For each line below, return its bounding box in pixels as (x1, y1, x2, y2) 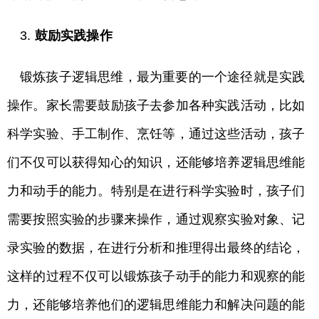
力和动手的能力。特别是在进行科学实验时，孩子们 (7, 184, 305, 198)
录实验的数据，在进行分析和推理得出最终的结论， (7, 241, 305, 255)
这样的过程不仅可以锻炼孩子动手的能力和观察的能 (7, 269, 305, 283)
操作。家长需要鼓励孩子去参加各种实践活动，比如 (7, 98, 305, 113)
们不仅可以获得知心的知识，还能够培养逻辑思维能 (7, 155, 305, 169)
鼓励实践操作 (34, 28, 113, 43)
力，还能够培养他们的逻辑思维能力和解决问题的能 (7, 298, 305, 312)
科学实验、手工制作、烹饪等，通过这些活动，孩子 (7, 127, 305, 141)
